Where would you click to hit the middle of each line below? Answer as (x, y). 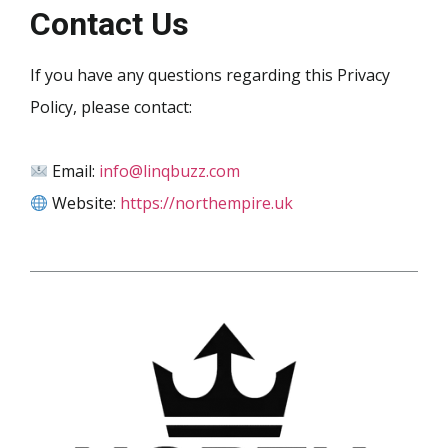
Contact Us (109, 24)
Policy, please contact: (111, 107)
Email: (74, 171)
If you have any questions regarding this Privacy (210, 75)
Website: (84, 203)
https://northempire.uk (207, 203)
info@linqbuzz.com (170, 171)
